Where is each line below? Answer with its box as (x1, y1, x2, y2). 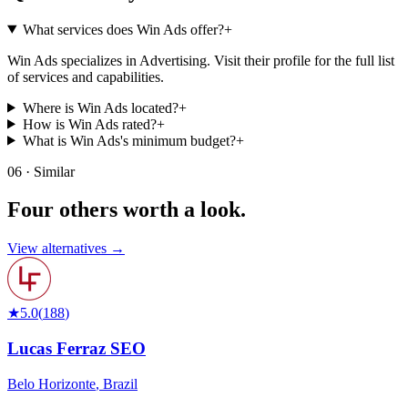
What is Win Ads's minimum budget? (22, 132, 236, 148)
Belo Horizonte (7, 375, 96, 392)
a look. (184, 198, 246, 222)
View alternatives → (7, 240, 125, 257)
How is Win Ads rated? (22, 116, 157, 132)
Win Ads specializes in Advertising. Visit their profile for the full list (7, 52, 394, 68)
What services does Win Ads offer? (22, 21, 224, 37)
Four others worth (7, 198, 178, 222)
